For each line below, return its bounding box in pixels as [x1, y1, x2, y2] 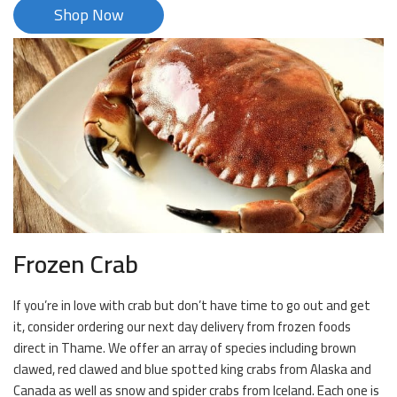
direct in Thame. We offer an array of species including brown [13, 335, 356, 362]
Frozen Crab [13, 241, 138, 288]
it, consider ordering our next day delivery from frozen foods [13, 314, 351, 340]
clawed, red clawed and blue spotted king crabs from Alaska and [13, 356, 371, 383]
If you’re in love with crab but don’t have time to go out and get [13, 292, 370, 319]
